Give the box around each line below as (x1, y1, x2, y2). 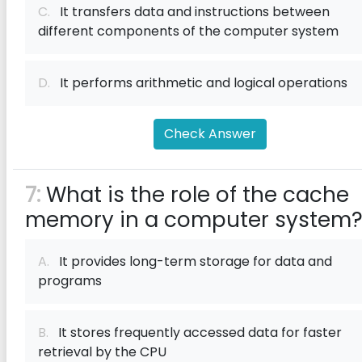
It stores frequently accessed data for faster (48, 323, 342, 342)
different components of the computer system (38, 22, 339, 40)
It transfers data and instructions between (50, 2, 330, 21)
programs (38, 271, 102, 290)
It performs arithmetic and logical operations (50, 74, 347, 92)
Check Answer (164, 124, 256, 143)
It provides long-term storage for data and (49, 252, 332, 271)
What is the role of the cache (40, 180, 349, 209)
